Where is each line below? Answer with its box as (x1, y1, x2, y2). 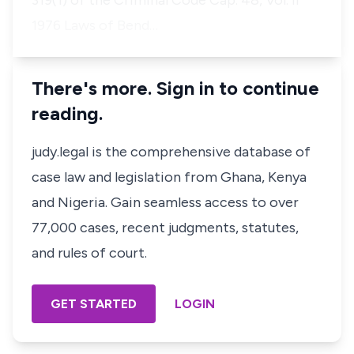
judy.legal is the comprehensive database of (32, 143, 311, 160)
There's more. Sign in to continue (32, 77, 319, 100)
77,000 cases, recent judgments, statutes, (32, 219, 299, 236)
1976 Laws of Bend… (32, 17, 158, 34)
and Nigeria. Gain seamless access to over (32, 194, 299, 211)
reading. (32, 102, 103, 125)
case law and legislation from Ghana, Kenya (32, 168, 307, 186)
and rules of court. (32, 244, 147, 262)
